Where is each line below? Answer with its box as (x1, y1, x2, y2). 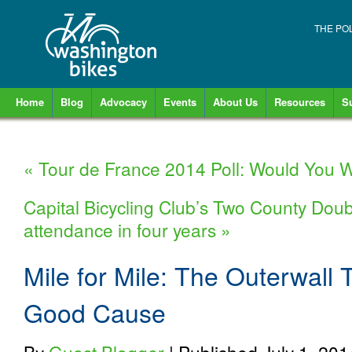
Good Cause (24, 294, 166, 330)
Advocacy (100, 94, 147, 109)
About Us (213, 94, 258, 109)
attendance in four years (24, 217, 221, 242)
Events (163, 94, 196, 109)
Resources (274, 94, 325, 109)
